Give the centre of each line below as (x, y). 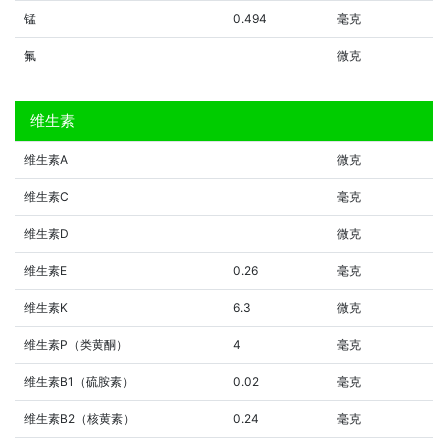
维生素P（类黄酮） (76, 344)
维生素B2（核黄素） (79, 418)
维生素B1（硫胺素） (79, 381)
